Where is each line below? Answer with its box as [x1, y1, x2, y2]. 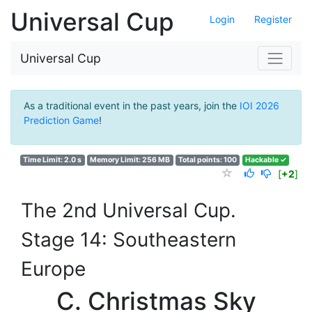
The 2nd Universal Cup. [21, 198, 236, 222]
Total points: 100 [178, 155, 237, 164]
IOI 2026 [239, 99, 279, 111]
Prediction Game [23, 114, 99, 126]
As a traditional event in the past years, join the [23, 99, 240, 111]
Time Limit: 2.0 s [23, 155, 82, 164]
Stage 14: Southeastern [21, 227, 236, 251]
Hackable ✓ [245, 155, 287, 164]
